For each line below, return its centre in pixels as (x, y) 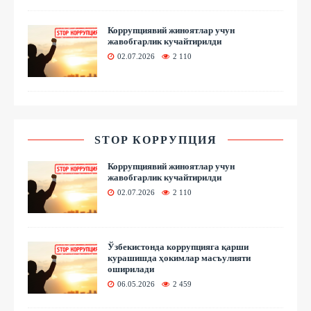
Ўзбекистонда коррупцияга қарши (178, 246)
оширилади (131, 269)
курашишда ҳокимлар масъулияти (179, 258)
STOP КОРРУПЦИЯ (155, 140)
